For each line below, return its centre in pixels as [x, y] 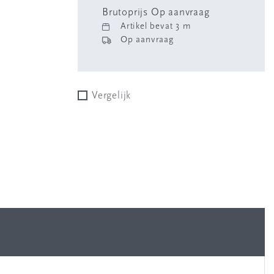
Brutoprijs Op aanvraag [156, 13]
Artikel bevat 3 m [156, 27]
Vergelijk [114, 96]
